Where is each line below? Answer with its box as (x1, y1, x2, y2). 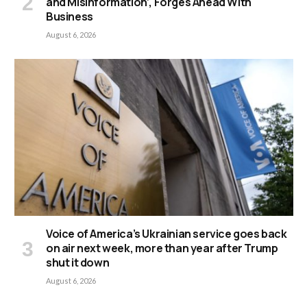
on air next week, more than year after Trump (46, 241, 278, 256)
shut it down (46, 255, 110, 271)
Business (46, 9, 93, 25)
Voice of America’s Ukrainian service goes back (46, 226, 287, 242)
